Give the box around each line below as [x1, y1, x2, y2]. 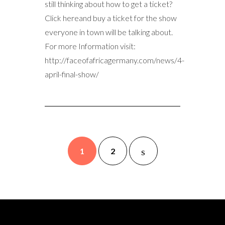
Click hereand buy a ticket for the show [45, 13, 177, 23]
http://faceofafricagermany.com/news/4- [45, 55, 184, 65]
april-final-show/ [45, 69, 99, 79]
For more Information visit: [45, 41, 136, 51]
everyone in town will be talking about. [45, 27, 173, 37]
